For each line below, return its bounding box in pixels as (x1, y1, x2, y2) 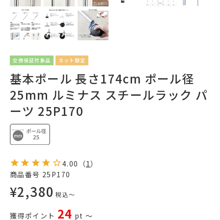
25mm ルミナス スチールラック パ (10, 86, 208, 104)
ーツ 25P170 (10, 102, 84, 120)
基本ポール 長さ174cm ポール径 (10, 70, 195, 87)
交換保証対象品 (13, 56, 51, 64)
